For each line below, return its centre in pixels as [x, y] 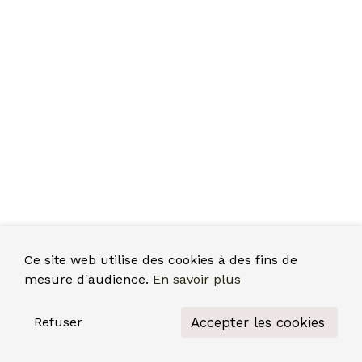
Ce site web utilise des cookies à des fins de [161, 260]
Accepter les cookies [258, 322]
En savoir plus [197, 279]
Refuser [58, 322]
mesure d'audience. [86, 279]
